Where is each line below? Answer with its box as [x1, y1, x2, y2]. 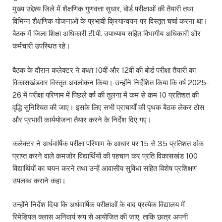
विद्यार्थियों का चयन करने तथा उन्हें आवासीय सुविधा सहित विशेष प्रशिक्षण [12, 164, 197, 172]
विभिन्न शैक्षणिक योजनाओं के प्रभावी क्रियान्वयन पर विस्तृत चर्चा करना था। [12, 17, 208, 26]
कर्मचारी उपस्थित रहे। [12, 42, 70, 51]
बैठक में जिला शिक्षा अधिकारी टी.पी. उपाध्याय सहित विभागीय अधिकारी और [12, 29, 201, 38]
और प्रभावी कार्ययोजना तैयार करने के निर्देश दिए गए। [12, 115, 152, 124]
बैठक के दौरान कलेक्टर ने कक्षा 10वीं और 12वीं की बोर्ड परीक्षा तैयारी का [12, 65, 196, 74]
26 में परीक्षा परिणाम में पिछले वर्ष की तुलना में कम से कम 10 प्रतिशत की [12, 90, 199, 99]
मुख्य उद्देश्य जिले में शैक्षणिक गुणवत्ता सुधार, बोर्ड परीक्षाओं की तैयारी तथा [12, 4, 193, 13]
